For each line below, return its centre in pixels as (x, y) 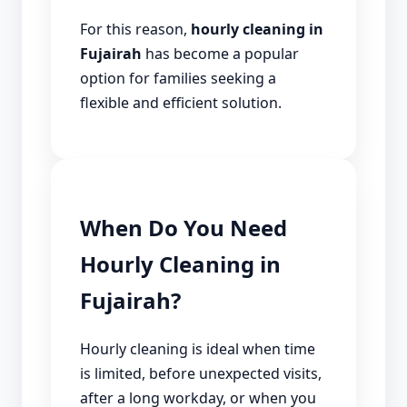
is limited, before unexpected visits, (201, 373)
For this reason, (135, 29)
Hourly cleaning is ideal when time (198, 348)
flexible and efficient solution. (181, 102)
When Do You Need (184, 227)
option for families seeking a (178, 78)
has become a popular (220, 53)
